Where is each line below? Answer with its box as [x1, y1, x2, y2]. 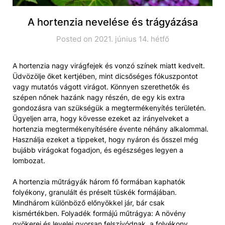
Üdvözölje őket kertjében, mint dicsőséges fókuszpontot [13, 71, 198, 80]
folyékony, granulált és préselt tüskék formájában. [13, 187, 177, 196]
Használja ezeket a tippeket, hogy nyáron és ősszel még [13, 135, 198, 144]
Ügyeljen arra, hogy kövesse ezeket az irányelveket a [13, 114, 189, 123]
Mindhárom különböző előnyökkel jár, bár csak [13, 198, 165, 207]
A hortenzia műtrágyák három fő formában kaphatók [13, 177, 185, 186]
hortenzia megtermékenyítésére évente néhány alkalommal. [13, 124, 208, 133]
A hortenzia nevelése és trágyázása [27, 16, 198, 28]
